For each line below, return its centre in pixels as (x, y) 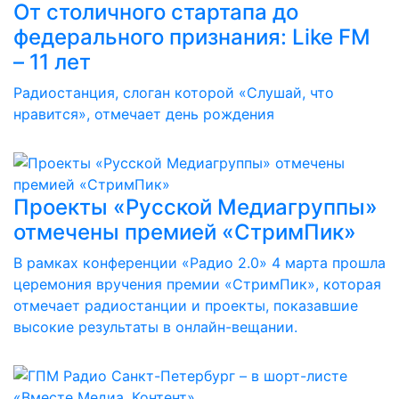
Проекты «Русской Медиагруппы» (195, 207)
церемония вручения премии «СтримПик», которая (197, 284)
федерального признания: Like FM (192, 37)
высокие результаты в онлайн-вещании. (155, 327)
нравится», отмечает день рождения (144, 114)
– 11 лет (52, 62)
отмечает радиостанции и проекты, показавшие (186, 305)
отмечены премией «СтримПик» (185, 232)
